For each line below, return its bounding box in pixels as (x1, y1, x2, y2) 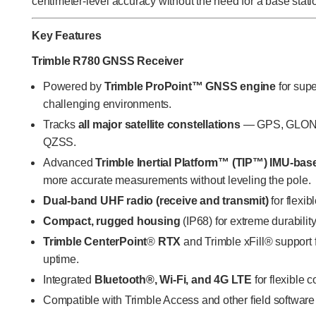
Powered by (43, 80, 104, 92)
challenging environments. (43, 98, 172, 110)
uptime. (43, 253, 79, 265)
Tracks (43, 119, 78, 130)
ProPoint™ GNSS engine (145, 80, 276, 92)
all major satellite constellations (78, 119, 241, 130)
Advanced (43, 157, 96, 169)
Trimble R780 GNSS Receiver (32, 55, 183, 67)
